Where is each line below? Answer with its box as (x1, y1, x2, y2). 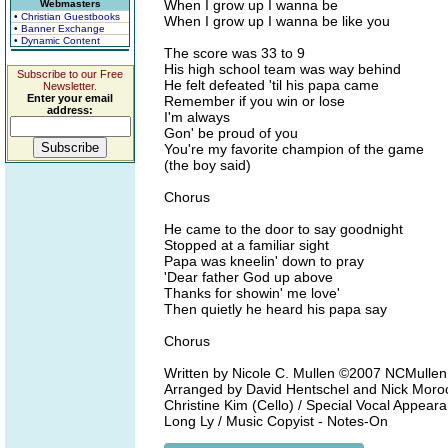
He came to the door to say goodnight (164, 221, 403, 237)
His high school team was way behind (164, 61, 401, 77)
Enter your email (27, 92, 113, 104)
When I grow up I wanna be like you (164, 13, 390, 29)
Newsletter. (43, 80, 97, 92)
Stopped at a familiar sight (164, 237, 329, 253)
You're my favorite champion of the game (164, 141, 424, 157)
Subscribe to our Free (17, 68, 123, 80)
